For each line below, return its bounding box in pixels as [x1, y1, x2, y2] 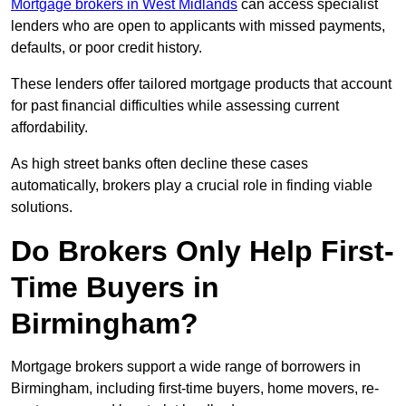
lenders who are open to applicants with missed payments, [11, 18, 385, 34]
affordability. [11, 120, 88, 136]
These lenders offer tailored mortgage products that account [11, 76, 391, 92]
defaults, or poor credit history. [11, 40, 202, 56]
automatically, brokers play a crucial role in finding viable [11, 178, 372, 194]
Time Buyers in [11, 271, 219, 304]
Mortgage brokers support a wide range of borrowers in [11, 359, 361, 375]
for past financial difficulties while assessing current [11, 98, 339, 114]
